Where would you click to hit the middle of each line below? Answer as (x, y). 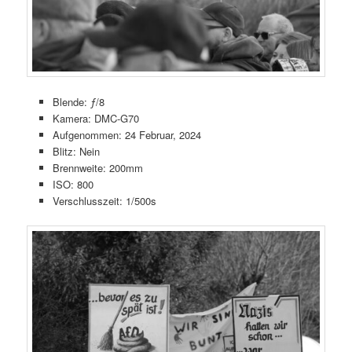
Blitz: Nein (76, 151)
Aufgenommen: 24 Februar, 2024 (126, 134)
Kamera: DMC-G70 (95, 118)
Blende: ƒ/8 (78, 101)
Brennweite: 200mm (97, 167)
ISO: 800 (73, 184)
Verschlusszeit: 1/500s (104, 200)
